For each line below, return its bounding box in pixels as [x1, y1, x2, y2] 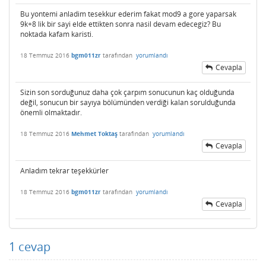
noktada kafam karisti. [20, 29, 93, 40]
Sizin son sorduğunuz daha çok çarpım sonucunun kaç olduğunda [20, 87, 235, 98]
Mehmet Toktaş [71, 129, 118, 138]
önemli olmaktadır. [20, 107, 82, 118]
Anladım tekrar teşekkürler [20, 166, 109, 176]
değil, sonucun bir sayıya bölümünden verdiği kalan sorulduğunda [20, 97, 236, 108]
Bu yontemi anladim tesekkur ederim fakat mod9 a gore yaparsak [20, 9, 236, 20]
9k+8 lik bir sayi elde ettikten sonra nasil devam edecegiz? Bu [20, 19, 221, 30]
